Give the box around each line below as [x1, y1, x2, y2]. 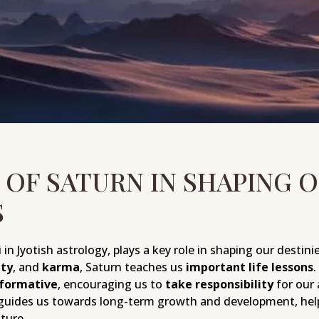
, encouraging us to [57, 276, 165, 293]
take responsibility [164, 276, 273, 293]
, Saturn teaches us [79, 259, 186, 276]
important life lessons [185, 259, 313, 276]
